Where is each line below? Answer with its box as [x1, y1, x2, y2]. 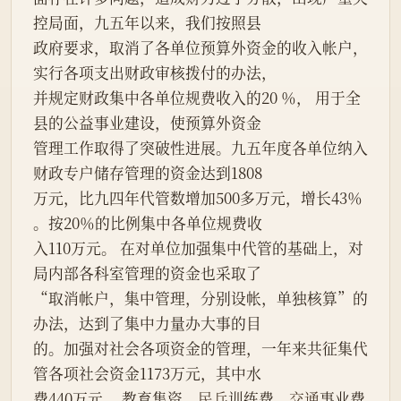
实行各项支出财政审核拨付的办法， [33, 62, 277, 84]
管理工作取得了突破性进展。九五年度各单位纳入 [33, 137, 368, 159]
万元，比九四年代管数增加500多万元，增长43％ [33, 187, 363, 209]
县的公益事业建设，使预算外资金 [33, 112, 261, 134]
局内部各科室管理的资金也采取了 [33, 262, 261, 285]
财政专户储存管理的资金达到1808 [33, 162, 262, 184]
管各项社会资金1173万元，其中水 [33, 363, 261, 385]
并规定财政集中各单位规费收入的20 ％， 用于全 [33, 87, 361, 109]
